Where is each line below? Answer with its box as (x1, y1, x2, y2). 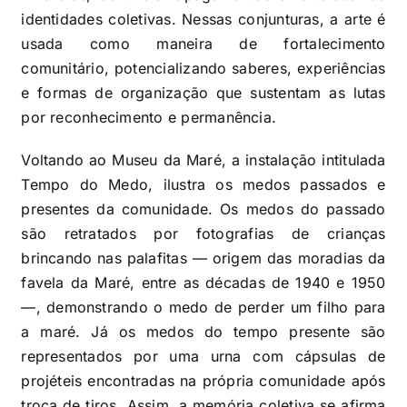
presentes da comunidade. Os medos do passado (21, 199, 386, 218)
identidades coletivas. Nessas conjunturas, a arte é (21, 9, 386, 28)
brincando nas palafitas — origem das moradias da (21, 248, 386, 267)
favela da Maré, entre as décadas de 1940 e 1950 (21, 273, 386, 292)
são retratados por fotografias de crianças (21, 223, 386, 243)
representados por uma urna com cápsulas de (21, 346, 386, 365)
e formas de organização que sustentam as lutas (21, 83, 386, 102)
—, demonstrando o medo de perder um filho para (21, 297, 386, 316)
